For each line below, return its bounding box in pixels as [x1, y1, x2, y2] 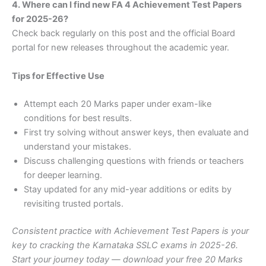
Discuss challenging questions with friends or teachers [24, 156, 244, 167]
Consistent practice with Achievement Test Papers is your [12, 225, 249, 236]
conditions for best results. [24, 113, 132, 124]
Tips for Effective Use [12, 70, 104, 81]
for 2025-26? [12, 14, 68, 25]
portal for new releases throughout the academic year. [12, 42, 229, 53]
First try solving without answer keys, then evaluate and [24, 127, 249, 138]
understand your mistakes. [24, 141, 131, 153]
